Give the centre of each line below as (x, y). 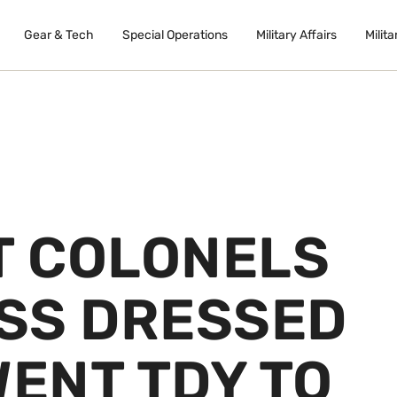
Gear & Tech (58, 35)
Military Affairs (296, 35)
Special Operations (175, 35)
